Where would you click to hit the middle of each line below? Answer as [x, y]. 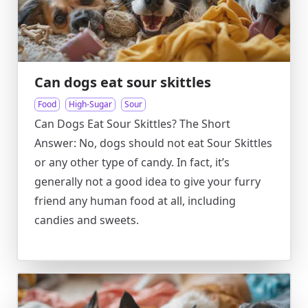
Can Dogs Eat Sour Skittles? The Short [132, 124]
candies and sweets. [87, 220]
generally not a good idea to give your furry [147, 181]
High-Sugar [90, 104]
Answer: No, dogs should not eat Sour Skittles [153, 143]
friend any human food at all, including [135, 201]
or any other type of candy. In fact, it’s [132, 162]
